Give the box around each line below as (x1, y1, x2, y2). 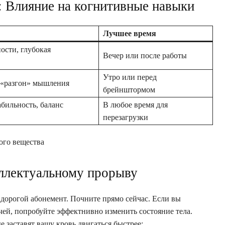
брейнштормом (103, 85, 155, 94)
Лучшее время (103, 29, 156, 38)
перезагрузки (103, 113, 148, 122)
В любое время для (103, 100, 168, 109)
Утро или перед (103, 72, 157, 81)
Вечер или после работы (103, 51, 187, 60)
